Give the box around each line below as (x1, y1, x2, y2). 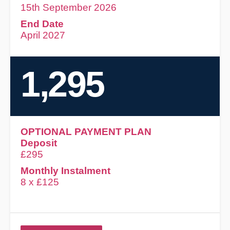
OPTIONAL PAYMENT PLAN (21, 126, 152, 138)
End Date (21, 18, 64, 30)
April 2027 (21, 30, 66, 41)
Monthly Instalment (21, 165, 111, 177)
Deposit (21, 138, 57, 149)
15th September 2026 (21, 2, 117, 13)
